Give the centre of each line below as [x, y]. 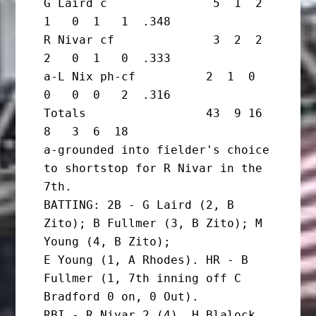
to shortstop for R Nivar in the [153, 169]
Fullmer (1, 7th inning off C [143, 279]
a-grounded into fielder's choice [157, 150]
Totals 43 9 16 [153, 114]
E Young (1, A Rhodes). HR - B [146, 260]
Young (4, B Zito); [108, 242]
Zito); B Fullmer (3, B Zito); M [153, 224]
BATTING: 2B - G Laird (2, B [139, 205]
